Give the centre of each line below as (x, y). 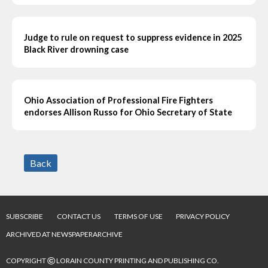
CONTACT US (79, 217)
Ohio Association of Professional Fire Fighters (118, 100)
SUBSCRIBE (25, 217)
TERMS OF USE (139, 217)
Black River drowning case (76, 50)
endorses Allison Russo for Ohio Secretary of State (128, 112)
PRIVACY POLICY (203, 217)
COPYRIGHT (27, 261)
